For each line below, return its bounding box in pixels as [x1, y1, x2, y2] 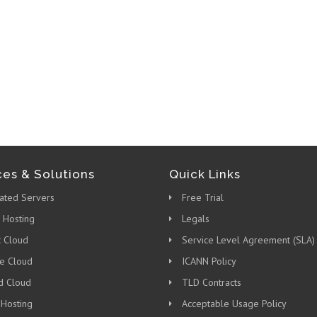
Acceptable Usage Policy [182, 297, 287, 310]
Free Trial [182, 191, 224, 204]
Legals [182, 212, 209, 225]
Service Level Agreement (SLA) [182, 234, 315, 246]
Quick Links [169, 167, 241, 181]
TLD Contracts [182, 276, 241, 289]
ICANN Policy [182, 255, 236, 267]
